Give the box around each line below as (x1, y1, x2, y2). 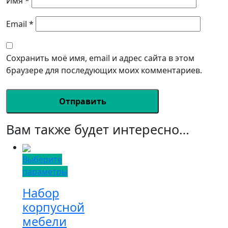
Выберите (22, 153, 62, 165)
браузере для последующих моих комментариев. (6, 64, 202, 76)
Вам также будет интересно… (6, 120, 189, 138)
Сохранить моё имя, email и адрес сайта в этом (6, 52, 194, 64)
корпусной (22, 198, 84, 215)
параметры (22, 165, 68, 177)
